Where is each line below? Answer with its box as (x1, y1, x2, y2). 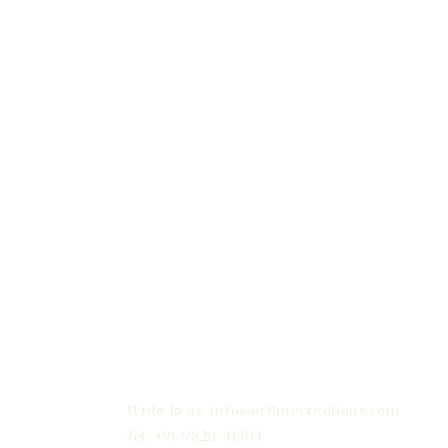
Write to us (126, 404, 201, 416)
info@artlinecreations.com (210, 401, 401, 419)
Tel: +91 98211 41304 (126, 427, 263, 445)
